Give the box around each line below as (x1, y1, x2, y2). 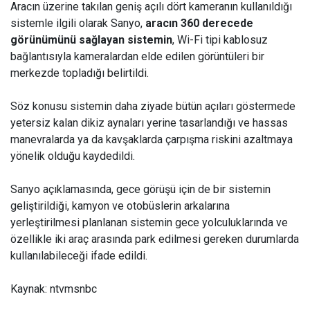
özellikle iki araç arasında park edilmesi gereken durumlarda (10, 232, 299, 246)
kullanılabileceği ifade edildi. (10, 249, 147, 262)
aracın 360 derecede (145, 17, 253, 30)
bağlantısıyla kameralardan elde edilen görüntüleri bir (10, 50, 264, 63)
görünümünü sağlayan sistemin (10, 33, 172, 46)
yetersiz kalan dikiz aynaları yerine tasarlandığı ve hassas (10, 116, 288, 129)
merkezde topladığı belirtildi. (10, 66, 149, 80)
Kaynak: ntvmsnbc (10, 282, 97, 295)
